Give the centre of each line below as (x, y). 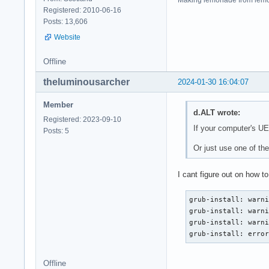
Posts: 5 (56, 131)
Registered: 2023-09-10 (82, 119)
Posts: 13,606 (65, 21)
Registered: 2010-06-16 (82, 10)
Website (67, 37)
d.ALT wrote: (216, 113)
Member (58, 104)
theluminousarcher (86, 82)
